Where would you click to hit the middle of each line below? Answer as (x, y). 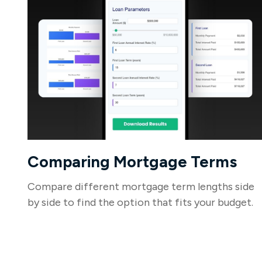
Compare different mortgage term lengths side (141, 186)
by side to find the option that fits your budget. (140, 202)
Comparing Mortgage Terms (132, 161)
